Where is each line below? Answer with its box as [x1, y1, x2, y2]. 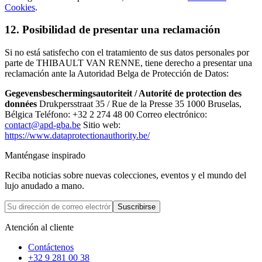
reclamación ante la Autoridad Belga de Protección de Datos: [5, 68, 229, 78]
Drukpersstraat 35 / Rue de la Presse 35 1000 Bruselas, [37, 98, 242, 109]
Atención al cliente [5, 222, 74, 232]
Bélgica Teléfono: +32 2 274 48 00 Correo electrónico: [5, 109, 207, 119]
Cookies [5, 2, 35, 12]
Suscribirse [118, 202, 156, 211]
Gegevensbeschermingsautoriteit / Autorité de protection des [5, 88, 242, 98]
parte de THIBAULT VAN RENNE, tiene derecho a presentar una [5, 57, 252, 68]
